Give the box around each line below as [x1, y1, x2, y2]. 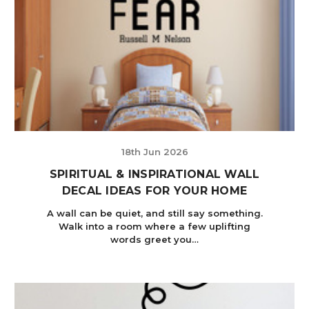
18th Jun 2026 [121, 146, 188, 157]
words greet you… [110, 233, 199, 245]
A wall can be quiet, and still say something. [46, 207, 263, 219]
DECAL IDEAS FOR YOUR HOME [61, 183, 248, 197]
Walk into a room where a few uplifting [59, 220, 250, 232]
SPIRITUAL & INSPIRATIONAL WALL [49, 167, 260, 181]
